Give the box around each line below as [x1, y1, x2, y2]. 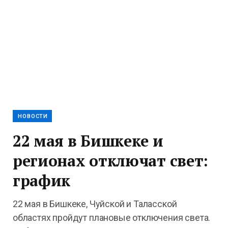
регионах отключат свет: [13, 150, 209, 171]
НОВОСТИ [18, 113, 48, 120]
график [13, 170, 71, 191]
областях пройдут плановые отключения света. [13, 212, 211, 223]
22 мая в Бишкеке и [13, 130, 163, 151]
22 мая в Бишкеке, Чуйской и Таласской [13, 198, 177, 209]
